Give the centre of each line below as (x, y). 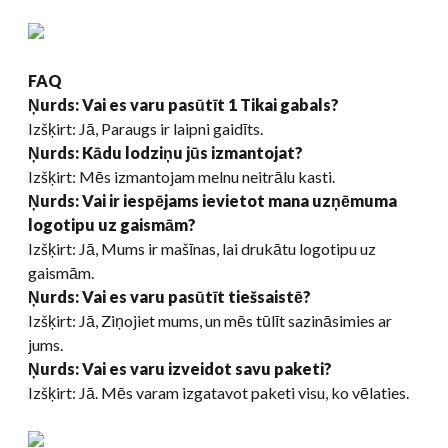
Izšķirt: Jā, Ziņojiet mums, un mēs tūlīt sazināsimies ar (210, 320)
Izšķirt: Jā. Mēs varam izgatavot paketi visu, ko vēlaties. (218, 392)
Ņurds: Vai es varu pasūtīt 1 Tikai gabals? (183, 104)
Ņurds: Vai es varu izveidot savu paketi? (180, 368)
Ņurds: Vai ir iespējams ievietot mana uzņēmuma (212, 200)
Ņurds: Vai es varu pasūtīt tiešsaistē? (169, 296)
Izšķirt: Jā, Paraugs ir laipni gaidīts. (145, 128)
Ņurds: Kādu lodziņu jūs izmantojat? (165, 152)
